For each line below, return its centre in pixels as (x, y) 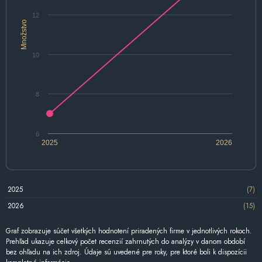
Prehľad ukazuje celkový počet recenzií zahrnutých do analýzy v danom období (125, 241)
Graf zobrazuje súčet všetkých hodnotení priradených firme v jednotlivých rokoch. (129, 231)
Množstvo (24, 34)
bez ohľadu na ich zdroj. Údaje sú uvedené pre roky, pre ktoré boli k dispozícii (126, 252)
